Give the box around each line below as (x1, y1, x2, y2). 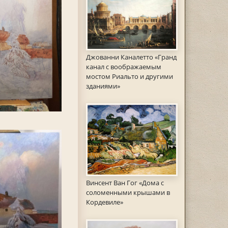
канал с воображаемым (85, 62, 161, 71)
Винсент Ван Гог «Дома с (85, 178, 164, 188)
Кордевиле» (85, 197, 123, 207)
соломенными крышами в (85, 188, 170, 197)
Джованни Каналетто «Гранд (85, 52, 177, 62)
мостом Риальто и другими (85, 71, 173, 81)
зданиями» (85, 81, 120, 91)
